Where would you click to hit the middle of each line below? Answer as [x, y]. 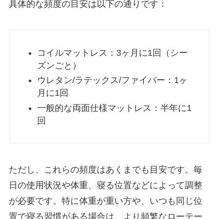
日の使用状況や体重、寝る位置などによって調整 [105, 185]
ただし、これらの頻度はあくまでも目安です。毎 [105, 169]
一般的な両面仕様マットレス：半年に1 [114, 108]
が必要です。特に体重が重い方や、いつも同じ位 [105, 201]
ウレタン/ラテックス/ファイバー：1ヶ [112, 80]
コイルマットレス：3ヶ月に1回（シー [112, 53]
